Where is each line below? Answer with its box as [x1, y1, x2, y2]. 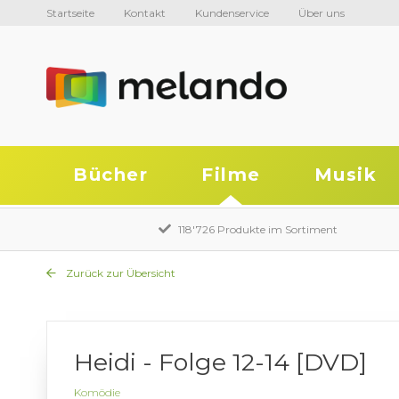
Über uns [298, 6, 345, 20]
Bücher [73, 164, 148, 185]
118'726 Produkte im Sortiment [177, 223, 338, 236]
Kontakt [124, 6, 166, 20]
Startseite [46, 6, 94, 20]
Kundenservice [195, 6, 269, 20]
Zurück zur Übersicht [63, 266, 175, 280]
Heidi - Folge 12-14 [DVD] [74, 347, 367, 377]
